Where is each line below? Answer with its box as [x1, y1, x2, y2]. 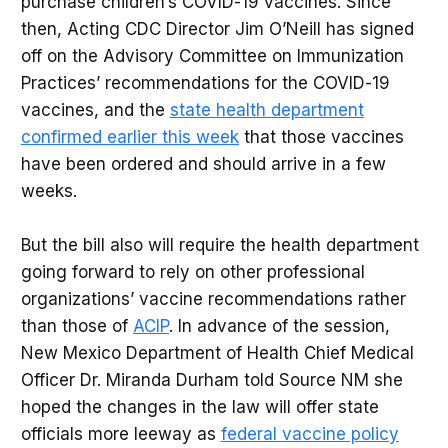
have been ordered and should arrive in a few [20, 154, 386, 175]
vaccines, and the [20, 100, 170, 121]
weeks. [20, 181, 77, 202]
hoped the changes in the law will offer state [20, 397, 379, 418]
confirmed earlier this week [20, 127, 239, 148]
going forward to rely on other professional [20, 262, 365, 283]
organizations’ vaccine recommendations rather [20, 289, 406, 310]
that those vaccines [238, 127, 404, 148]
